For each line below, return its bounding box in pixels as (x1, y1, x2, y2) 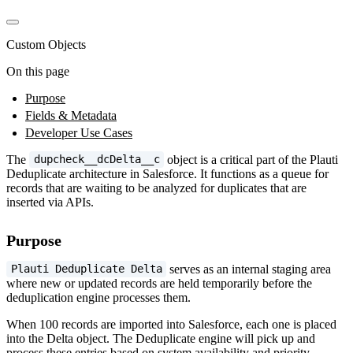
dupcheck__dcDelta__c (33, 153, 160, 166)
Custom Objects (6, 37, 86, 51)
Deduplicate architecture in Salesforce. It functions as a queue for (6, 166, 329, 180)
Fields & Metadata (25, 108, 117, 122)
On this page (6, 64, 69, 78)
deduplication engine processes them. (6, 290, 191, 304)
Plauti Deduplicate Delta (10, 262, 162, 276)
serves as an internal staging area (166, 262, 332, 276)
